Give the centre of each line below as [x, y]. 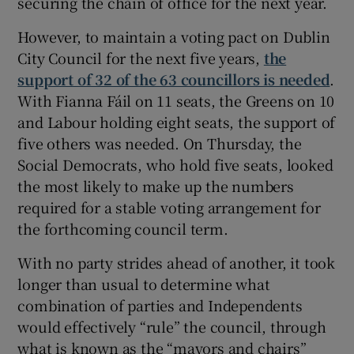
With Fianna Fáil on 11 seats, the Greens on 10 [176, 101]
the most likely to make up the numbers [156, 186]
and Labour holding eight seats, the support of [177, 122]
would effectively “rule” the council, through [172, 327]
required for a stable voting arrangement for [169, 207]
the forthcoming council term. [123, 229]
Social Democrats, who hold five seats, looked [175, 165]
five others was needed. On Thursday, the [160, 143]
